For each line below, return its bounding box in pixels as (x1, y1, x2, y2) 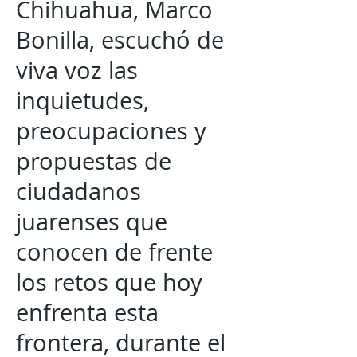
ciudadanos (16, 176, 141, 206)
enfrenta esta (16, 297, 159, 328)
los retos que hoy (16, 267, 202, 297)
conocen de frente (16, 237, 213, 267)
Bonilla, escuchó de (16, 25, 224, 55)
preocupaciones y (16, 116, 206, 146)
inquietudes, (16, 85, 149, 116)
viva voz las (16, 55, 138, 85)
